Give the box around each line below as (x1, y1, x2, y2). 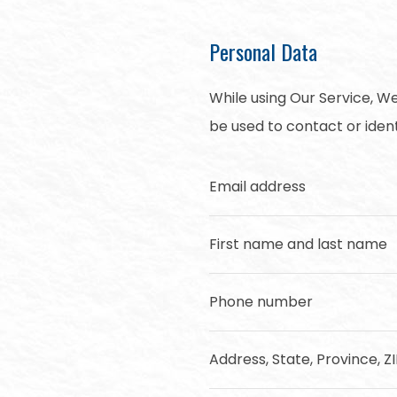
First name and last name (209, 234, 387, 254)
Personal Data (209, 35, 317, 67)
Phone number (209, 292, 313, 312)
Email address (209, 176, 306, 197)
